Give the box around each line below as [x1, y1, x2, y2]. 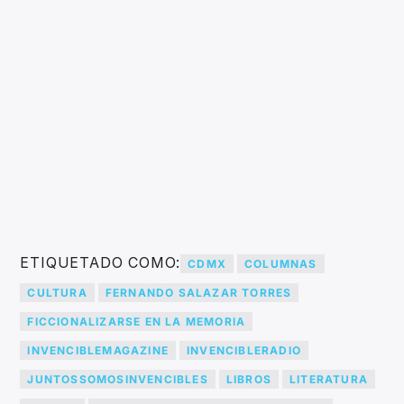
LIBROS [225, 372, 272, 386]
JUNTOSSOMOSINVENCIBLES [27, 372, 208, 386]
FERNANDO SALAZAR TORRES [105, 285, 292, 299]
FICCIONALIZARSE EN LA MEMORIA [27, 314, 246, 328]
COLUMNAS [244, 256, 317, 271]
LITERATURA [289, 372, 369, 386]
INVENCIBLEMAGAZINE [27, 343, 170, 357]
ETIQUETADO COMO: [20, 252, 181, 271]
